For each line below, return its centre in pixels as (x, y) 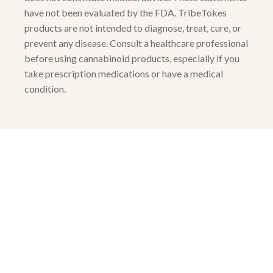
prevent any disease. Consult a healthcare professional (136, 43)
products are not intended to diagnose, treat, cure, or (133, 28)
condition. (45, 89)
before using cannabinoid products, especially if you (132, 58)
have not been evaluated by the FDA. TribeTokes (126, 13)
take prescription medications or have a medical (124, 74)
